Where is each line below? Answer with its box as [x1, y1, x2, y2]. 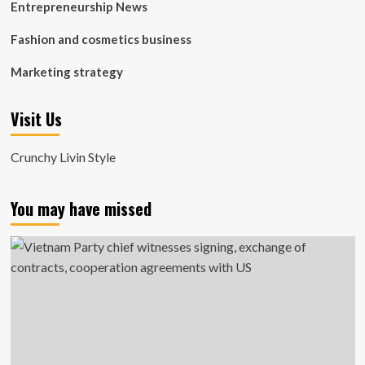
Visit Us [10, 107, 62, 131]
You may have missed [10, 196, 152, 221]
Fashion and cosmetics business [10, 32, 191, 46]
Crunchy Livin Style [10, 149, 116, 165]
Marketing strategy [10, 64, 123, 79]
